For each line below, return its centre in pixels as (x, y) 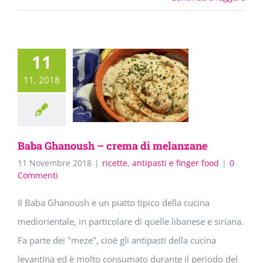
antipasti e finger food (176, 163)
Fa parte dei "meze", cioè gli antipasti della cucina (117, 240)
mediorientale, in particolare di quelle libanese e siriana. (131, 222)
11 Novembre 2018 (55, 163)
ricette (115, 163)
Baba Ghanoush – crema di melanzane (112, 146)
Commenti (38, 176)
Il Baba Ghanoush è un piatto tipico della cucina (114, 203)
